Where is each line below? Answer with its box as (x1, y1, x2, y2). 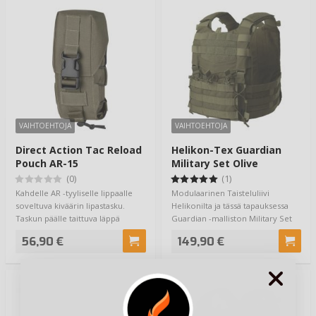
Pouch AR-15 (16, 156, 78, 170)
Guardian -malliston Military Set (171, 213, 292, 224)
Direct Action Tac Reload (16, 142, 142, 157)
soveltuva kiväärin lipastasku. (16, 200, 125, 212)
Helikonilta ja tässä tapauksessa (171, 200, 288, 212)
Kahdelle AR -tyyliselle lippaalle (16, 188, 133, 199)
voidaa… (16, 226, 47, 237)
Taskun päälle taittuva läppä (16, 213, 120, 224)
